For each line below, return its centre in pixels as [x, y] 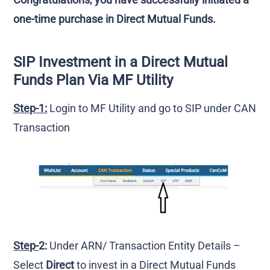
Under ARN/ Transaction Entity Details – [145, 245]
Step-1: [30, 108]
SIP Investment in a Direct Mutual [121, 62]
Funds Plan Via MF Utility [93, 80]
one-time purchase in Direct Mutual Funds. [115, 19]
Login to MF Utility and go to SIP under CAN [153, 108]
